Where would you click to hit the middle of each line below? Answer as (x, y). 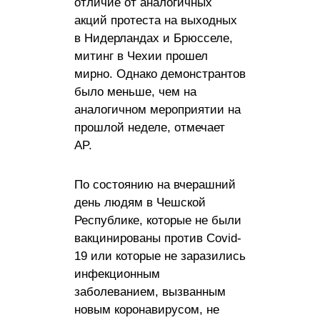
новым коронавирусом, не (147, 309)
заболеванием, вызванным (150, 291)
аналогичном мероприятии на (157, 109)
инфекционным (117, 274)
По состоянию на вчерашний (155, 184)
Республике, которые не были (158, 220)
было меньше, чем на (135, 91)
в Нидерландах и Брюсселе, (154, 38)
